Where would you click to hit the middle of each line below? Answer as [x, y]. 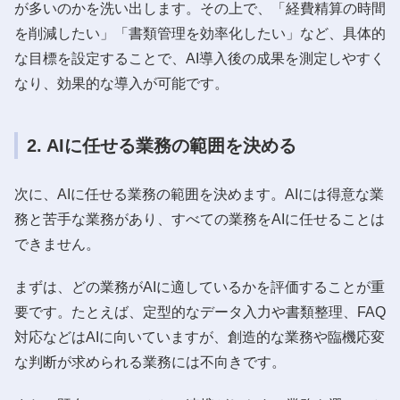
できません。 [57, 244]
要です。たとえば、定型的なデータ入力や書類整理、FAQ [200, 312]
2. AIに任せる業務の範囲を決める [162, 145]
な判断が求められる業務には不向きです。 [150, 362]
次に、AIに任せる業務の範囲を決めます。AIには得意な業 [199, 194]
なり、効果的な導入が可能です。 [121, 83]
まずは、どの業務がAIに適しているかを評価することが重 [200, 287]
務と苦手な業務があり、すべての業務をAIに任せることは [200, 219]
